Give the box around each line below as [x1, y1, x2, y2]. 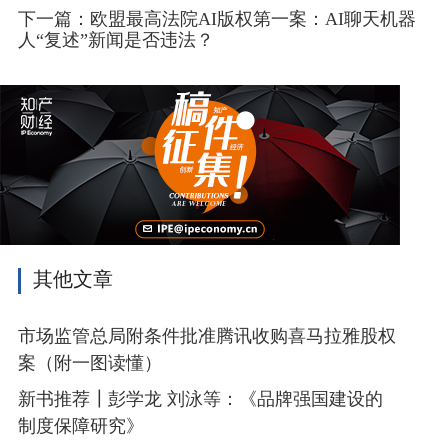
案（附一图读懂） [17, 355, 162, 374]
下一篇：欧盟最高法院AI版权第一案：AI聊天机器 [17, 11, 416, 30]
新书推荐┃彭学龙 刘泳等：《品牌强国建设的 [17, 390, 383, 409]
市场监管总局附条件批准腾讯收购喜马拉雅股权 [17, 328, 396, 347]
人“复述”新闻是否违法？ [17, 32, 214, 51]
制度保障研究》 [17, 417, 144, 436]
